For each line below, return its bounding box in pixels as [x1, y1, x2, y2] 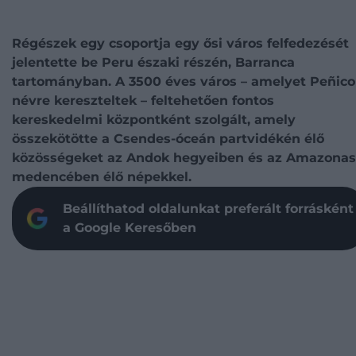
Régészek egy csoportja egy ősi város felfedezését [12, 36, 349, 51]
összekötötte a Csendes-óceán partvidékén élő [12, 131, 324, 146]
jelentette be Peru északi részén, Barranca [12, 55, 295, 70]
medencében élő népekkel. [12, 169, 192, 184]
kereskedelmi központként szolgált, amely [12, 112, 296, 127]
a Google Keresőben [63, 220, 196, 235]
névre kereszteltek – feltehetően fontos [12, 93, 274, 108]
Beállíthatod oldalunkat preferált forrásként [63, 201, 354, 216]
